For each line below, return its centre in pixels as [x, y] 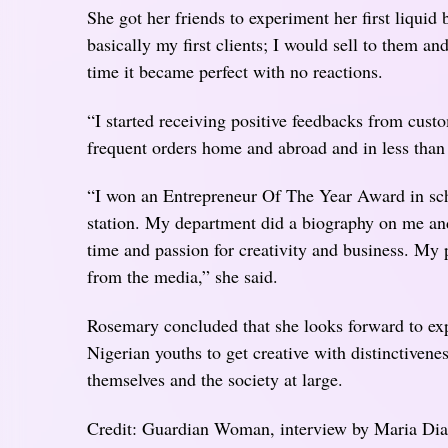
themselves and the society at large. [215, 379]
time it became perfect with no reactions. [235, 71]
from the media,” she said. [182, 276]
